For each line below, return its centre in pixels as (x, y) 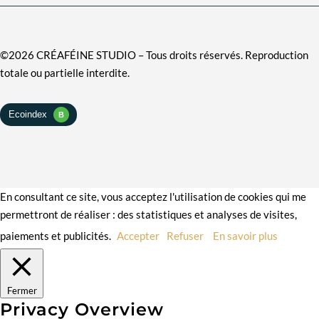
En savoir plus (245, 236)
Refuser (185, 236)
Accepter (138, 236)
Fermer (22, 291)
